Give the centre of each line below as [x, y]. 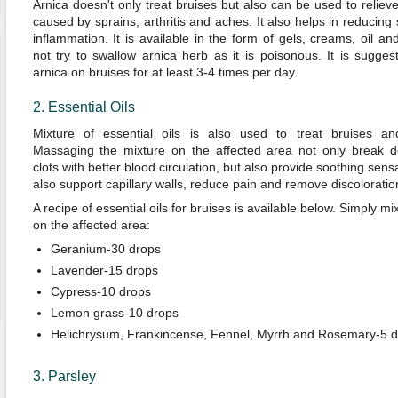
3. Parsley [64, 376]
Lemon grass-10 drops [114, 313]
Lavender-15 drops [104, 270]
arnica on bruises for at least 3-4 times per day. [165, 72]
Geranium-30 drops [105, 249]
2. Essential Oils [84, 107]
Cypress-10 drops [100, 291]
